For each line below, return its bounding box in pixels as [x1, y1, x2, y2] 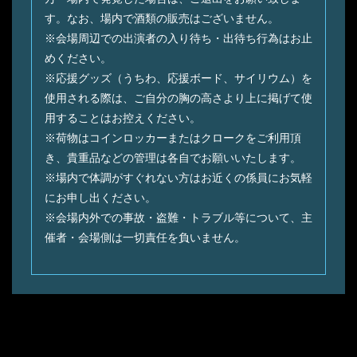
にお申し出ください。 [45, 190, 156, 204]
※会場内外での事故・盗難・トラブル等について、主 [45, 210, 312, 224]
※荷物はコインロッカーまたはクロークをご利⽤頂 [45, 131, 301, 144]
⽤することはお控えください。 [45, 111, 201, 124]
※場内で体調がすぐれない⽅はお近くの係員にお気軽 [45, 171, 312, 184]
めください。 [45, 51, 112, 65]
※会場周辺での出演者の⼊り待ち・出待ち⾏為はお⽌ [45, 31, 312, 45]
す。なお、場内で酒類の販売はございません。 [45, 11, 279, 25]
